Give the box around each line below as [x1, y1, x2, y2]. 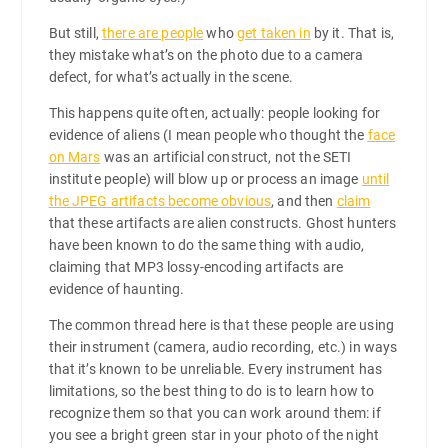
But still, [48, 24, 103, 41]
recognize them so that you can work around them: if [48, 404, 381, 421]
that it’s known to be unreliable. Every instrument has [48, 360, 383, 377]
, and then [271, 192, 337, 209]
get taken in [237, 24, 311, 41]
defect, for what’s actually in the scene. [48, 68, 294, 85]
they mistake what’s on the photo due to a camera [48, 46, 364, 63]
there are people [102, 24, 204, 41]
